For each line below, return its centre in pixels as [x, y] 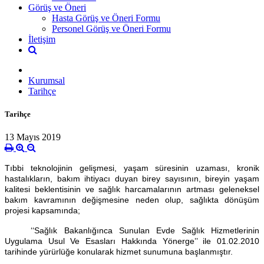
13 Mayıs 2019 [33, 137]
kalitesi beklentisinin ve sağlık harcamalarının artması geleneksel [132, 189]
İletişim [42, 39]
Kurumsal [47, 80]
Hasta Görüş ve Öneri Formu [106, 18]
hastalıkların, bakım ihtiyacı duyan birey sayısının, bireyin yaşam [132, 179]
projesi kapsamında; [42, 211]
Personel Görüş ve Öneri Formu [111, 28]
